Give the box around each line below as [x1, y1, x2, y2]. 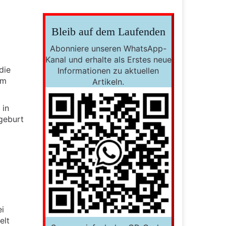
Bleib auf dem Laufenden [51, 25, 165, 38]
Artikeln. [92, 77, 125, 87]
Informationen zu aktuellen [58, 66, 159, 76]
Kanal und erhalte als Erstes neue [45, 54, 172, 65]
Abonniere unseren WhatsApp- [50, 43, 167, 53]
